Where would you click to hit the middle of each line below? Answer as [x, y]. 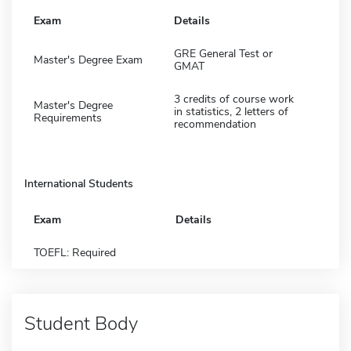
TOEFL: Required [75, 252]
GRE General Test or [223, 53]
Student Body [81, 323]
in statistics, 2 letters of [231, 111]
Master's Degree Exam [88, 60]
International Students [79, 183]
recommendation [215, 124]
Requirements [68, 118]
